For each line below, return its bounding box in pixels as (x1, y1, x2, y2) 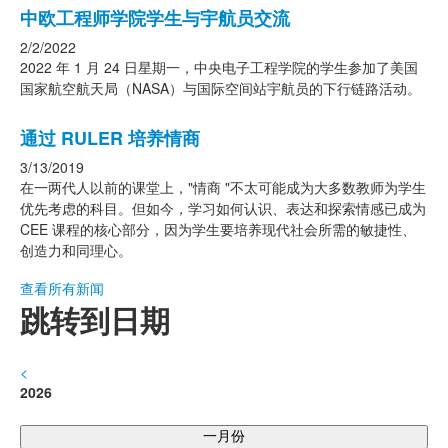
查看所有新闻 (20, 278, 104, 298)
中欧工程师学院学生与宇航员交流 (20, 5, 290, 31)
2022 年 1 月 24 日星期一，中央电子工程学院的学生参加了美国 (20, 57, 418, 77)
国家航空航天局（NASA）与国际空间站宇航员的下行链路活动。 (20, 78, 421, 98)
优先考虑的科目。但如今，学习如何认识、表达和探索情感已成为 (20, 198, 426, 218)
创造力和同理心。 (20, 240, 132, 260)
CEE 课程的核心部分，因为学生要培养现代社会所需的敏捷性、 (20, 219, 416, 239)
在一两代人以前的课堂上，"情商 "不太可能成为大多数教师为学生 (20, 177, 426, 197)
